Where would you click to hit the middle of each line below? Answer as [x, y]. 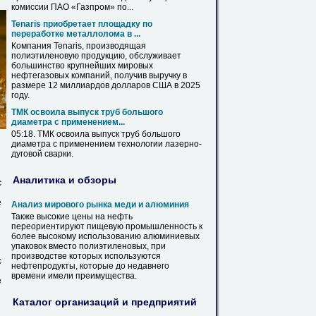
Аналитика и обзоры [65, 180]
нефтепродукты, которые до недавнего [90, 266]
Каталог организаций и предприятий [105, 302]
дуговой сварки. [42, 154]
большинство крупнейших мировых [82, 66]
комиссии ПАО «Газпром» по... [72, 7]
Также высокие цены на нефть [72, 217]
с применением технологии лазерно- [126, 144]
